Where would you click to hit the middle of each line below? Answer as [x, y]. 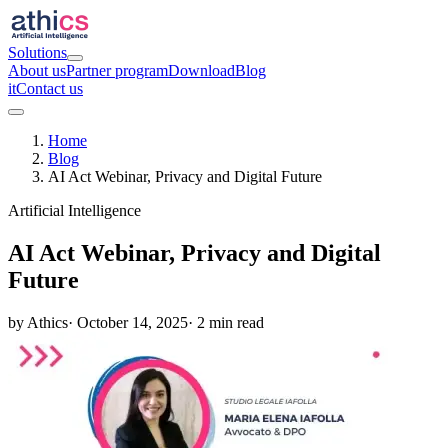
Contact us [49, 88]
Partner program [117, 70]
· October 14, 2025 [128, 322]
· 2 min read [226, 322]
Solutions [37, 52]
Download [201, 70]
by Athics [38, 322]
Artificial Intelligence [74, 210]
